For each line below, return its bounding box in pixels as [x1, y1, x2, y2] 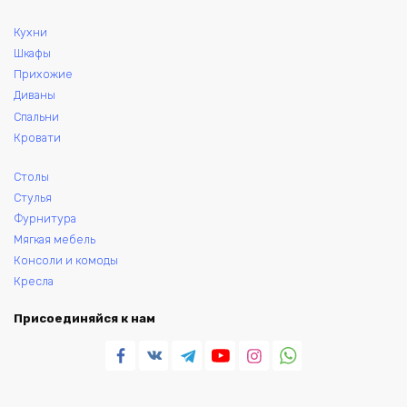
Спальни [14, 109, 59, 124]
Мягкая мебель [14, 232, 95, 246]
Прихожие [14, 67, 73, 82]
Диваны [14, 88, 55, 103]
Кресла [14, 273, 54, 288]
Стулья [14, 190, 52, 204]
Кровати [14, 130, 61, 144]
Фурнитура [14, 211, 76, 225]
